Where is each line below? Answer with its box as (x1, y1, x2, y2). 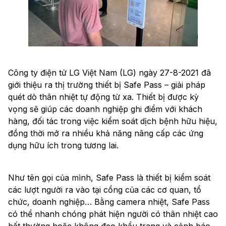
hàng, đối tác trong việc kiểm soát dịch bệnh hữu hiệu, (8, 116, 217, 127)
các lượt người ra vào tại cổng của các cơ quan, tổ (8, 185, 201, 195)
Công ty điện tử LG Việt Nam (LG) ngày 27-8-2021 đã (8, 68, 211, 78)
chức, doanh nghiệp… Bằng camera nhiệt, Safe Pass (8, 197, 210, 207)
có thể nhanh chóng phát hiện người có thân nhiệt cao (8, 209, 218, 219)
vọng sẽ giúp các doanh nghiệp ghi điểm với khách (8, 104, 202, 115)
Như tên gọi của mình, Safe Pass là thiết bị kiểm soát (8, 173, 210, 183)
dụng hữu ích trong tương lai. (8, 140, 119, 151)
